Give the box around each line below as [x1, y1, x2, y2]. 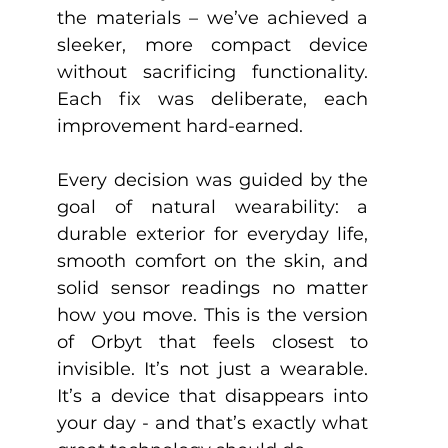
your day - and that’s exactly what [57, 412, 369, 435]
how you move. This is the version [57, 304, 369, 327]
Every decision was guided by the [57, 169, 369, 192]
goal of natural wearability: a [57, 196, 369, 219]
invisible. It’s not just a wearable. [57, 358, 369, 381]
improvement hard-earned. [57, 115, 304, 138]
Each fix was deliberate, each [57, 88, 369, 111]
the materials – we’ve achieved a [57, 7, 369, 30]
